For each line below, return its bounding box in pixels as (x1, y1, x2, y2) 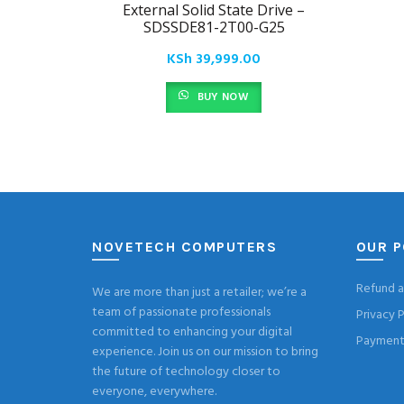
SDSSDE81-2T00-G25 (142, 17, 285, 37)
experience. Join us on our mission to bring (92, 342, 318, 363)
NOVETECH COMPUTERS (92, 238, 277, 255)
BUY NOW (194, 88, 249, 106)
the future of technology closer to (92, 362, 280, 382)
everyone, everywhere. (92, 381, 216, 402)
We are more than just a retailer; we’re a (92, 282, 307, 303)
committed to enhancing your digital (92, 322, 292, 343)
